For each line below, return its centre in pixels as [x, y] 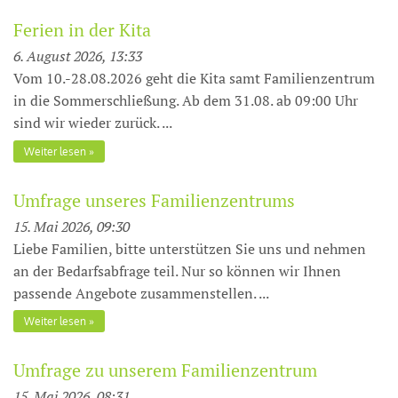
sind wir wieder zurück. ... [93, 123]
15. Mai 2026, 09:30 [72, 226]
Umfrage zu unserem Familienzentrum [165, 370]
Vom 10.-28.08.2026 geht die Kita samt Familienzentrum [194, 78]
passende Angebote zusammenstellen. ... [141, 293]
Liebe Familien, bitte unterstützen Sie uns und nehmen [190, 248]
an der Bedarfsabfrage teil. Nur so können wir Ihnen [177, 271]
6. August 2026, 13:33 [78, 56]
